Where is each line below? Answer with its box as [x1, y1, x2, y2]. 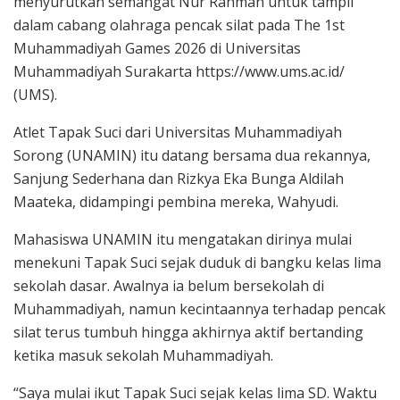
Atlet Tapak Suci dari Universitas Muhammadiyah [13, 122, 342, 143]
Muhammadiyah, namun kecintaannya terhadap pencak [13, 299, 386, 320]
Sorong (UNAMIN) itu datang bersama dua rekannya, [13, 146, 371, 166]
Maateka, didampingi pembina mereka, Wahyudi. [13, 192, 338, 212]
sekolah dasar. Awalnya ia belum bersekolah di [13, 276, 324, 296]
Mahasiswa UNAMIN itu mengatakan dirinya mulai [13, 229, 352, 250]
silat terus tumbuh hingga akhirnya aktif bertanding [13, 322, 363, 343]
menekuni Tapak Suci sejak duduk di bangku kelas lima [13, 253, 381, 273]
